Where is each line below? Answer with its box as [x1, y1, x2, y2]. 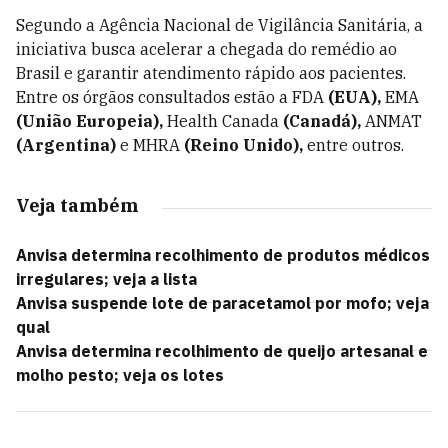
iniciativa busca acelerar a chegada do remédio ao [16, 39, 397, 59]
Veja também [16, 194, 138, 217]
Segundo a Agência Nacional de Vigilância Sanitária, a [16, 15, 423, 35]
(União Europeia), [16, 111, 163, 131]
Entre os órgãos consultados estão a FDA [16, 87, 328, 107]
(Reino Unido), [184, 135, 303, 155]
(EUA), [328, 87, 381, 107]
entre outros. [303, 135, 404, 155]
